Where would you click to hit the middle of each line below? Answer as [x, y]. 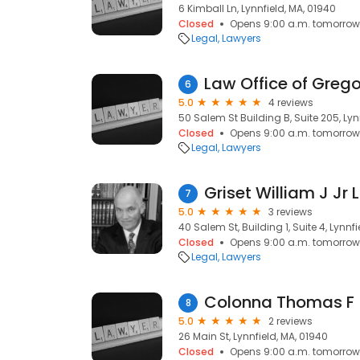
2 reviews [290, 321]
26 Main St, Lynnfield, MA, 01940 [253, 336]
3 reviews [290, 212]
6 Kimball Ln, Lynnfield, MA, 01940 [257, 8]
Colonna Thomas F [279, 302]
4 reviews [291, 102]
